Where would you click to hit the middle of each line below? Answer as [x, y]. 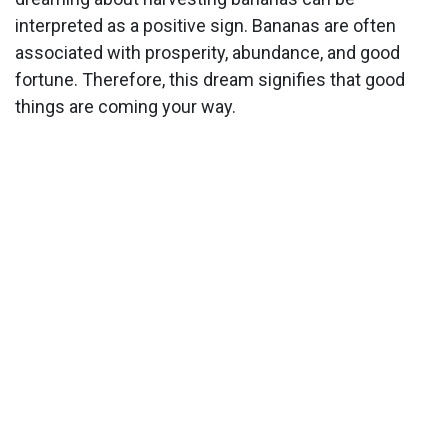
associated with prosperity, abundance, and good [207, 53]
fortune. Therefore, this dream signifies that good [210, 80]
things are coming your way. [125, 107]
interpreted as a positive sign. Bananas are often [205, 26]
